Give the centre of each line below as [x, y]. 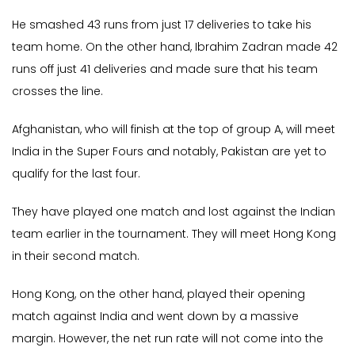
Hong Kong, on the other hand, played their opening [158, 294]
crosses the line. [57, 92]
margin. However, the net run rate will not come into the [168, 339]
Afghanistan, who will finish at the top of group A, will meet [174, 130]
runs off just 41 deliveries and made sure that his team [165, 69]
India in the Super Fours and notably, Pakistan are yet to [169, 152]
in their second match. [76, 256]
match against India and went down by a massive [155, 317]
